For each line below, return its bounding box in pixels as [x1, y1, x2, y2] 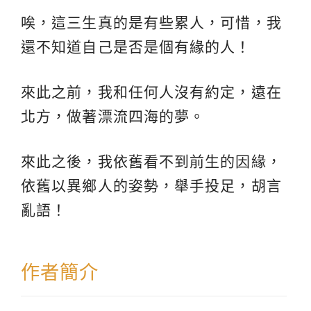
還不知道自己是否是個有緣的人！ [21, 39, 251, 56]
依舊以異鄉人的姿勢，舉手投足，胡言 [21, 178, 282, 194]
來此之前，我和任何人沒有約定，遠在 [21, 84, 282, 101]
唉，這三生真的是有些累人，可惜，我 [21, 15, 282, 31]
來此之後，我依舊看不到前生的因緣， [21, 153, 282, 170]
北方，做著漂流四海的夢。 [21, 108, 205, 125]
